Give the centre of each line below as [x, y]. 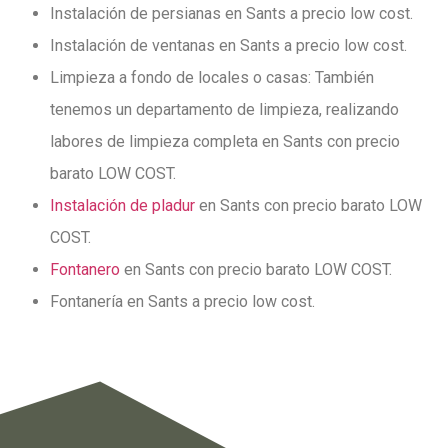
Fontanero [85, 270]
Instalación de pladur [122, 206]
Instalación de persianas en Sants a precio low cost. [231, 14]
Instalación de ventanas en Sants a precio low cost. [228, 46]
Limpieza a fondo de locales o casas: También [212, 78]
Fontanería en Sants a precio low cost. [182, 302]
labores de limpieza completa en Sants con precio [225, 142]
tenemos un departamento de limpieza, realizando [224, 110]
